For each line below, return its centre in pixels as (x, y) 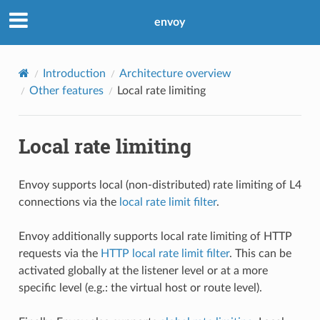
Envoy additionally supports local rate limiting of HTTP (155, 236)
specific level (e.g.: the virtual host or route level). (140, 287)
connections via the (69, 202)
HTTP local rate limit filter (165, 253)
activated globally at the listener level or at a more (143, 270)
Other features (66, 90)
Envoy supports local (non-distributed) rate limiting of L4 (160, 185)
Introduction (74, 73)
